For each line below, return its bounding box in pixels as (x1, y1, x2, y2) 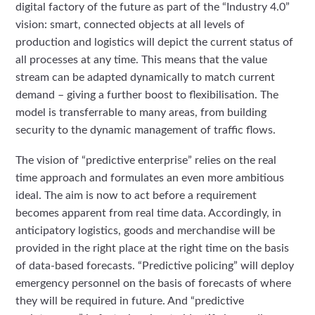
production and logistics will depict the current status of (15, 37, 294, 49)
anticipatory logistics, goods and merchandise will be (15, 225, 276, 237)
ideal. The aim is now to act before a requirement (15, 190, 257, 202)
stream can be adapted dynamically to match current (15, 72, 276, 84)
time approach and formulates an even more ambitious (15, 172, 285, 184)
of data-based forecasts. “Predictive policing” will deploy (15, 260, 295, 272)
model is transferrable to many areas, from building (15, 107, 267, 119)
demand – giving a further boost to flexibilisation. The (15, 89, 279, 101)
